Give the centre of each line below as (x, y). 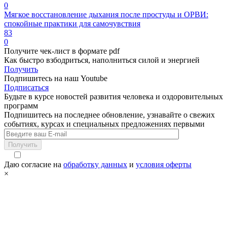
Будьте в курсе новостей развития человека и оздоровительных (113, 97)
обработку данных (95, 165)
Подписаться (26, 88)
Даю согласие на (34, 165)
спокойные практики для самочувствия (72, 24)
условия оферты (164, 165)
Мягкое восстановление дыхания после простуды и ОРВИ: (106, 15)
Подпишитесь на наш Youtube (56, 79)
